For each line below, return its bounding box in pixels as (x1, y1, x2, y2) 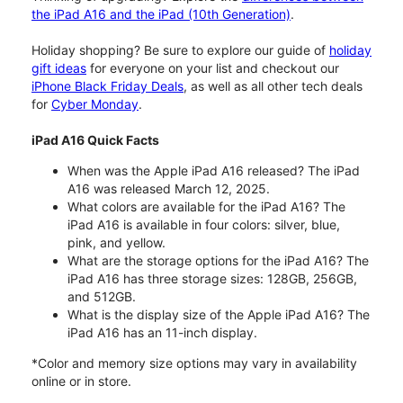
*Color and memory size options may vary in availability (31, 354, 357, 371)
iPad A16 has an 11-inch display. (67, 324, 257, 340)
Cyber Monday (51, 95, 139, 112)
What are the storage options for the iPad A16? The (67, 252, 369, 268)
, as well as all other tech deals (184, 77, 363, 94)
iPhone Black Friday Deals (31, 77, 184, 94)
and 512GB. (67, 288, 136, 304)
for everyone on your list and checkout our (86, 59, 339, 76)
